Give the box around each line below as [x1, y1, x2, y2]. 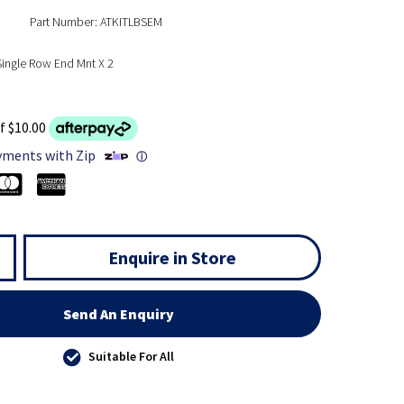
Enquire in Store [107, 246, 236, 270]
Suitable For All [88, 348, 175, 365]
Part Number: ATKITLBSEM [29, 14, 162, 31]
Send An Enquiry [63, 305, 175, 324]
